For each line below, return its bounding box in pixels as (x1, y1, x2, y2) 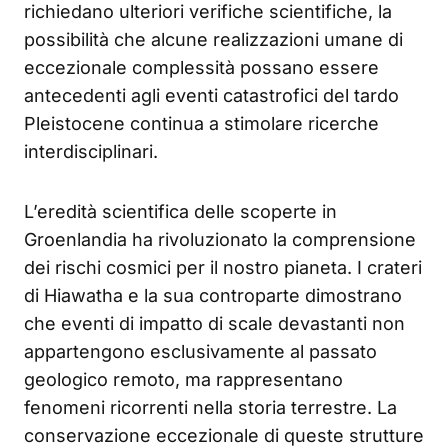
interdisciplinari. (24, 140, 158, 162)
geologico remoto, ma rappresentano (24, 368, 343, 390)
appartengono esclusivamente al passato (24, 340, 377, 362)
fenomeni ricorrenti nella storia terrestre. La (24, 396, 397, 418)
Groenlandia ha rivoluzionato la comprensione (24, 228, 416, 250)
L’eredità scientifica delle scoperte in (24, 200, 337, 222)
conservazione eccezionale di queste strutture (24, 424, 424, 446)
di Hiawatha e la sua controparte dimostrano (24, 284, 402, 306)
